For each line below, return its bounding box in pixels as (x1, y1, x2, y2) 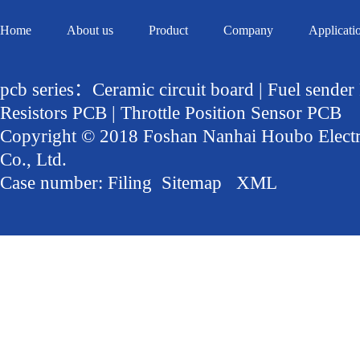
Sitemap (162, 173, 222, 193)
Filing (108, 173, 157, 193)
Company (223, 23, 273, 37)
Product (149, 23, 188, 37)
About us (67, 23, 113, 37)
